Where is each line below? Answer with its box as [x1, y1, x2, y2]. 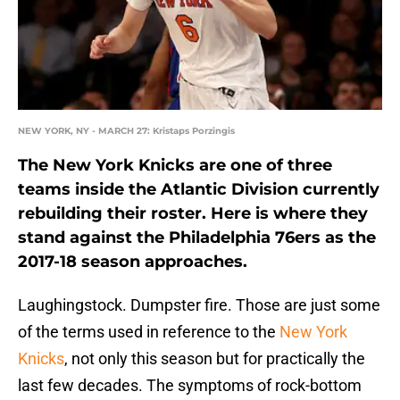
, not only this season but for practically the [64, 349, 365, 369]
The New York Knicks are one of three [18, 155, 332, 176]
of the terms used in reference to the [18, 322, 279, 342]
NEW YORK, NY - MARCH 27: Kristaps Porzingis [18, 125, 235, 137]
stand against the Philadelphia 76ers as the [18, 228, 376, 248]
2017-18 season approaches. [18, 252, 247, 272]
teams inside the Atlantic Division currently [18, 179, 379, 200]
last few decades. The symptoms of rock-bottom [18, 376, 362, 396]
